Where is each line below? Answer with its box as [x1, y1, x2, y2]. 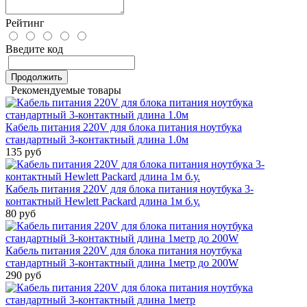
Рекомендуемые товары [5, 84, 121, 97]
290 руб [5, 269, 41, 282]
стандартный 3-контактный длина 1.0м [5, 134, 188, 146]
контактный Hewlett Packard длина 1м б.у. [5, 195, 200, 208]
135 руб [5, 146, 41, 158]
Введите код [5, 43, 63, 56]
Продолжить [11, 72, 62, 83]
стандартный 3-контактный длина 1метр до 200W [5, 257, 238, 269]
